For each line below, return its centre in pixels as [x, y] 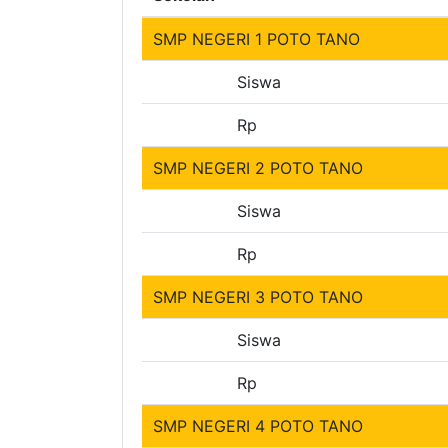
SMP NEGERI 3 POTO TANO [257, 297]
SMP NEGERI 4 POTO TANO [257, 426]
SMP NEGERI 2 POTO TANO [257, 168]
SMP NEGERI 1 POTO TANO [256, 39]
